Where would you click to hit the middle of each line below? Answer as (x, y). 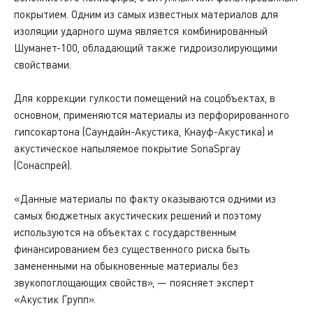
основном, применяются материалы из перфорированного (152, 115)
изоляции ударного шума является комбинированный (141, 31)
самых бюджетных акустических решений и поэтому (138, 215)
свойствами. (44, 64)
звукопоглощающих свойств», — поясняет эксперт (134, 282)
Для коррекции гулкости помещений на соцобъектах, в (145, 98)
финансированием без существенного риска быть (132, 249)
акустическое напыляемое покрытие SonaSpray (127, 148)
